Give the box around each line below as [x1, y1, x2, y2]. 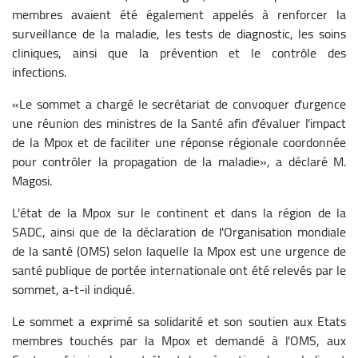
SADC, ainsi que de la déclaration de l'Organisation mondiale [12, 219, 346, 244]
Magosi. [12, 168, 58, 193]
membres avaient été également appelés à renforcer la [12, 2, 346, 26]
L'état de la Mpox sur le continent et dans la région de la [12, 200, 346, 225]
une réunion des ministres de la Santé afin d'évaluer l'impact [12, 110, 346, 135]
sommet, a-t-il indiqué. [12, 276, 141, 301]
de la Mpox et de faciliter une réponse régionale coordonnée [12, 129, 346, 154]
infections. [12, 59, 73, 84]
